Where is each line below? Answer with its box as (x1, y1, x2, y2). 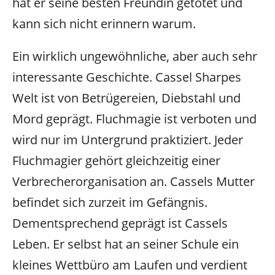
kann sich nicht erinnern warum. (12, 15, 196, 33)
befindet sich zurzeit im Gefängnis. (12, 194, 207, 211)
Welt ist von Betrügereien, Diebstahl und (12, 90, 241, 107)
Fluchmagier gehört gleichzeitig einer (12, 152, 220, 169)
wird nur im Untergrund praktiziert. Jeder (12, 131, 243, 149)
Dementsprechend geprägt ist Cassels (12, 215, 228, 232)
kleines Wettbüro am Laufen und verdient (12, 257, 247, 274)
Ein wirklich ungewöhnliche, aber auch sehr (12, 48, 257, 65)
